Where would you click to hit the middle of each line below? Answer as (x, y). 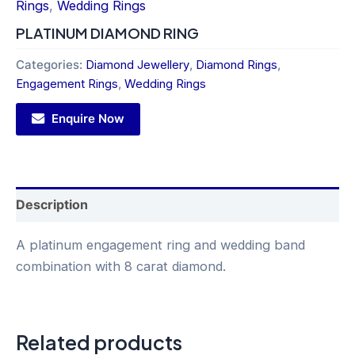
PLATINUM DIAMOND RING (107, 33)
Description (52, 204)
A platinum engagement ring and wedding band (160, 245)
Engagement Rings (67, 84)
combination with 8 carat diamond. (121, 267)
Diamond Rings (237, 65)
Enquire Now (88, 118)
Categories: (51, 65)
